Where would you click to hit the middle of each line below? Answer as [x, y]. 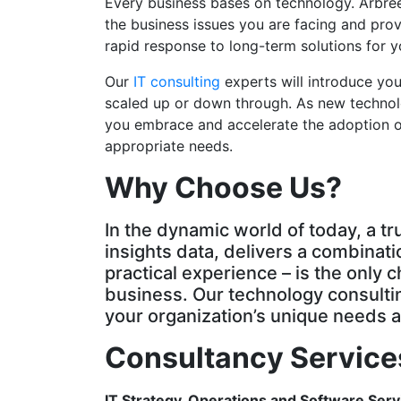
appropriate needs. [169, 146]
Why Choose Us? [223, 188]
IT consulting [177, 82]
